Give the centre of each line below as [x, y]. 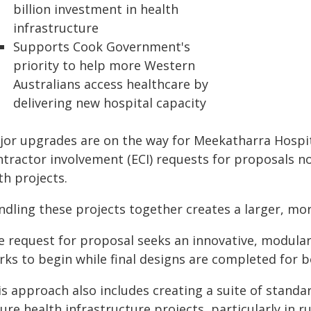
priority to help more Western [104, 65]
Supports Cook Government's [102, 47]
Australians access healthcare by [111, 84]
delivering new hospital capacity [110, 103]
